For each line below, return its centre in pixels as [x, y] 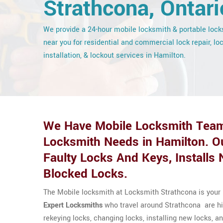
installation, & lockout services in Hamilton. [114, 55]
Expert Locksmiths [73, 205]
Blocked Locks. [85, 174]
